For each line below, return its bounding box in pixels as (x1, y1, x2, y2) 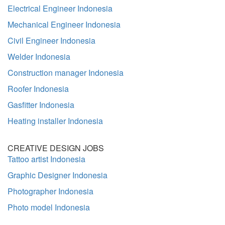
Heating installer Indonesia (8, 115, 103, 127)
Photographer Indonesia (8, 185, 93, 197)
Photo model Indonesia (8, 201, 90, 213)
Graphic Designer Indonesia (8, 169, 107, 181)
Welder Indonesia (8, 51, 70, 62)
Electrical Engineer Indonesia (8, 3, 113, 14)
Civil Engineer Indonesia (8, 35, 95, 46)
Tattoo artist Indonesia (8, 153, 85, 165)
